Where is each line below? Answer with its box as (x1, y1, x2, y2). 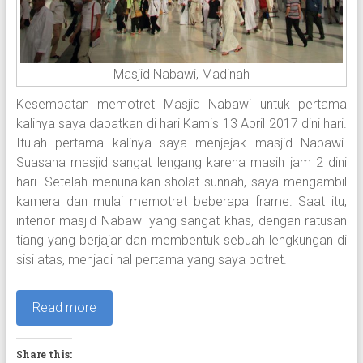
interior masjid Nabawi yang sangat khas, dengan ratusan (15, 213, 348, 229)
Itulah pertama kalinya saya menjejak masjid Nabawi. (15, 135, 348, 152)
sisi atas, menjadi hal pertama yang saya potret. (15, 252, 287, 268)
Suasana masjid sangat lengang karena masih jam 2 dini (15, 155, 348, 171)
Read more (32, 300, 96, 316)
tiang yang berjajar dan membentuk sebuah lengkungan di (15, 233, 348, 249)
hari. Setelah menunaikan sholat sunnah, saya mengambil (15, 174, 348, 190)
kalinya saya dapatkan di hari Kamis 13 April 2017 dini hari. (15, 116, 348, 132)
